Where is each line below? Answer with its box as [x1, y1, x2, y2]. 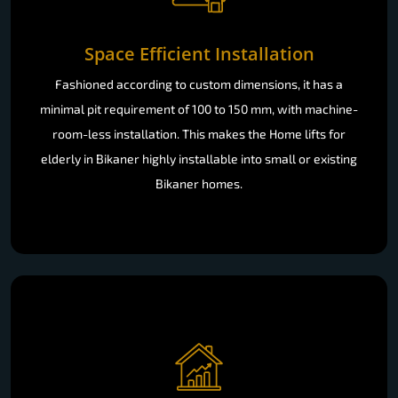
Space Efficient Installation [84, 41, 314, 66]
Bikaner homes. [155, 175, 243, 191]
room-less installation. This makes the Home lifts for [52, 125, 346, 141]
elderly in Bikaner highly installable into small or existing [41, 150, 357, 166]
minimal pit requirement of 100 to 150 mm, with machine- [40, 100, 358, 116]
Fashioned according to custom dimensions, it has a [55, 76, 343, 92]
